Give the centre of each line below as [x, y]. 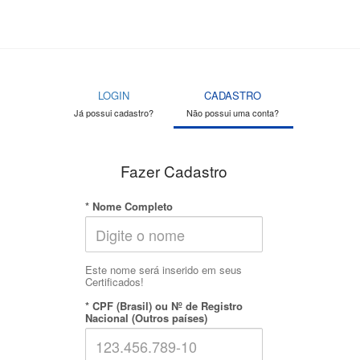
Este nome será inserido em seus [163, 270]
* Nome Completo [129, 206]
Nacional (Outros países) [146, 318]
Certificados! [114, 282]
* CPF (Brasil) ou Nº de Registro [164, 306]
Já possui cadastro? [113, 112]
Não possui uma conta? [233, 112]
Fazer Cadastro [174, 170]
